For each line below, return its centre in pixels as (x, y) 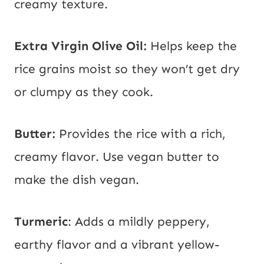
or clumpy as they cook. (87, 92)
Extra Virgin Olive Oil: (82, 46)
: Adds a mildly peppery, (139, 222)
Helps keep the (194, 46)
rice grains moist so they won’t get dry (127, 69)
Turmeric (41, 222)
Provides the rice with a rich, (142, 134)
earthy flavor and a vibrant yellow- (117, 245)
